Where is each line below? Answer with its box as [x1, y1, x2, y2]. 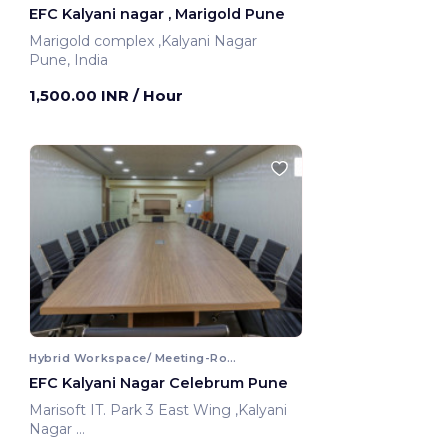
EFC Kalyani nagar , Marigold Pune [29, 5, 285, 24]
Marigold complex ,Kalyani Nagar [158, 32, 261, 51]
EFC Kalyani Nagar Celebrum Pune [29, 373, 288, 392]
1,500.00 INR [29, 86, 133, 106]
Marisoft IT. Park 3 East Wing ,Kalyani [29, 400, 235, 419]
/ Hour [133, 86, 183, 106]
